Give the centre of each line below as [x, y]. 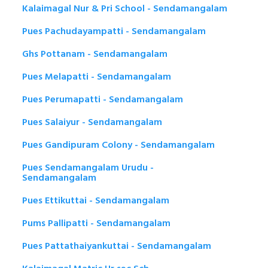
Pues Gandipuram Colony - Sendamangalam [118, 145]
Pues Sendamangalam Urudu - [88, 168]
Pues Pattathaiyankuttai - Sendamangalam [117, 246]
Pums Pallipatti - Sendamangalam [96, 223]
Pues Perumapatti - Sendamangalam [103, 100]
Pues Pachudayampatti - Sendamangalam [114, 31]
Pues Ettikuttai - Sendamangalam [96, 201]
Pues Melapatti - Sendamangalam [97, 77]
